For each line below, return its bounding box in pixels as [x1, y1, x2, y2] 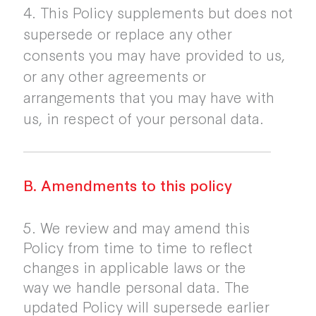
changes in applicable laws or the [23, 256, 246, 277]
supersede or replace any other [23, 23, 232, 44]
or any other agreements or [23, 65, 206, 86]
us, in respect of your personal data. [23, 107, 264, 128]
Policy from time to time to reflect [23, 236, 253, 257]
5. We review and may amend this [23, 217, 250, 238]
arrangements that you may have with [23, 86, 274, 107]
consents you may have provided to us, [23, 44, 285, 65]
